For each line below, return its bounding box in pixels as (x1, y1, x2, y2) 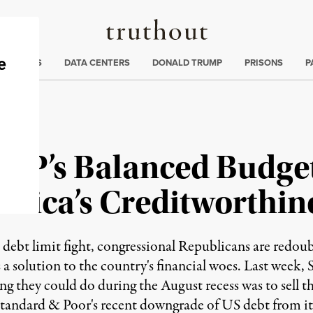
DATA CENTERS (64, 56, 130, 69)
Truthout (155, 18, 195, 34)
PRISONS (245, 56, 283, 69)
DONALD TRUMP (152, 56, 222, 69)
